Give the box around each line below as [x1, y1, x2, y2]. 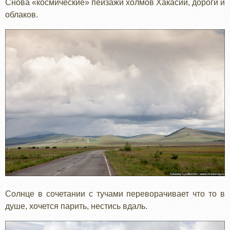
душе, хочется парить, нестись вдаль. [5, 201, 147, 210]
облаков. [5, 10, 38, 20]
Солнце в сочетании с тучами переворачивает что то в [5, 189, 225, 198]
